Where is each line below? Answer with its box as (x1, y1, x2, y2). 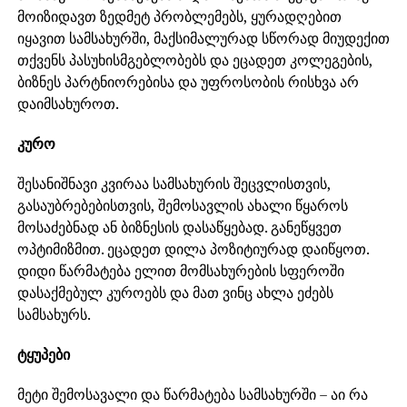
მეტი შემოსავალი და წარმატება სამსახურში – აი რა (16, 384, 368, 404)
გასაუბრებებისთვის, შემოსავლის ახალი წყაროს (16, 195, 348, 215)
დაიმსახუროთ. (16, 94, 119, 114)
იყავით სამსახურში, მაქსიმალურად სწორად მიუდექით (16, 28, 390, 48)
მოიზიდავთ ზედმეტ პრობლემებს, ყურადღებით (16, 6, 342, 26)
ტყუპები (16, 344, 70, 364)
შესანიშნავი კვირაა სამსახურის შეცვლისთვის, (16, 174, 331, 194)
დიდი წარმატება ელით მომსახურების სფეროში (16, 261, 344, 281)
